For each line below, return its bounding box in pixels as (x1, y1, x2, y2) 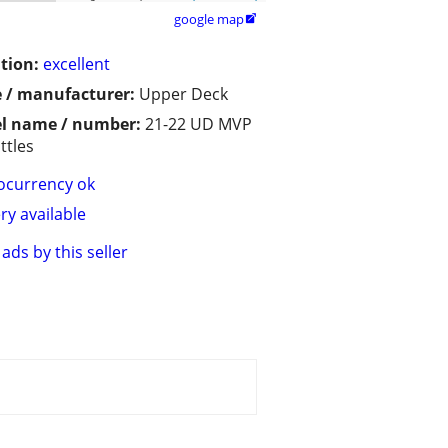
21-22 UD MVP (145, 113, 252, 136)
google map (174, 10, 244, 29)
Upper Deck (139, 83, 228, 106)
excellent (43, 53, 110, 76)
